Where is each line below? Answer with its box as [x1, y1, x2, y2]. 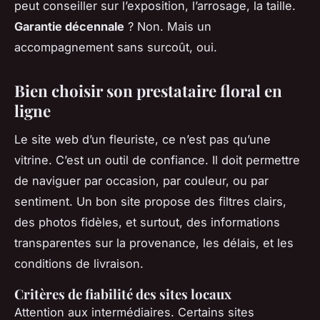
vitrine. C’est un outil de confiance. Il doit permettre [14, 153, 300, 168]
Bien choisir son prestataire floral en [14, 79, 282, 101]
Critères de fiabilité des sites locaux [14, 285, 231, 304]
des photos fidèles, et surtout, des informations [14, 215, 280, 230]
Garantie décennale [14, 19, 124, 34]
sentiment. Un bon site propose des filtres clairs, [14, 194, 286, 209]
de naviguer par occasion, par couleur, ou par [14, 174, 269, 189]
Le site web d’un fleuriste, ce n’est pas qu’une [14, 132, 271, 147]
